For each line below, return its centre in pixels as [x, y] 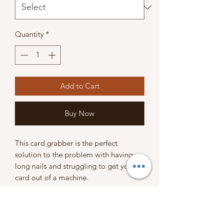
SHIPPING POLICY [52, 210]
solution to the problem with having [74, 154]
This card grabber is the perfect [66, 143]
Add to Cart [80, 86]
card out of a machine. [54, 177]
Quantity [29, 34]
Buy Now [80, 113]
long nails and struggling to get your [75, 166]
